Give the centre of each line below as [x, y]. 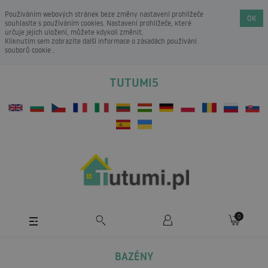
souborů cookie [29, 50]
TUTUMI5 [134, 83]
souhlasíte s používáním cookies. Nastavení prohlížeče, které [98, 23]
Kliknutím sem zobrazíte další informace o [71, 41]
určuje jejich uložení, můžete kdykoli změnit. [74, 32]
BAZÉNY [134, 256]
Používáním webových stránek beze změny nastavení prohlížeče [104, 14]
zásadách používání [167, 41]
